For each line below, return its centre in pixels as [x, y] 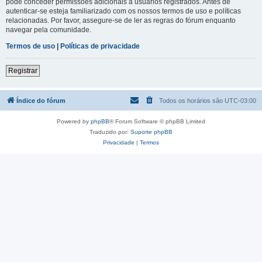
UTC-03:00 [240, 100]
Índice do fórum [41, 100]
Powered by [74, 121]
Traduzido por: [110, 132]
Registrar [23, 70]
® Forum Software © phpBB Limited [157, 121]
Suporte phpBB [151, 132]
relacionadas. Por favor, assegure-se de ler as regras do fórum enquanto [121, 20]
